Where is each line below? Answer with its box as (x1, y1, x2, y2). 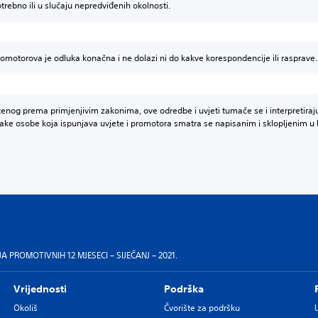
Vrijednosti (13, 283, 67, 295)
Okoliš (13, 302, 38, 314)
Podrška (163, 283, 204, 295)
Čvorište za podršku (163, 302, 240, 314)
